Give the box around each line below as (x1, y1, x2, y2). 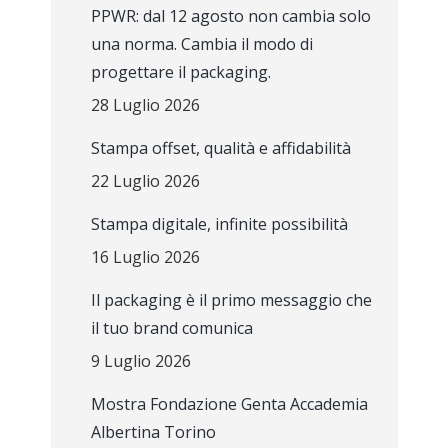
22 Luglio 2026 (90, 170, 200, 192)
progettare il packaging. (90, 61, 271, 83)
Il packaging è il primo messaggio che (90, 289, 372, 311)
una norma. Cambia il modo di (90, 33, 313, 55)
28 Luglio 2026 (90, 94, 200, 116)
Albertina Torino (90, 421, 216, 443)
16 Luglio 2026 (90, 246, 200, 268)
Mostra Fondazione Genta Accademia (90, 393, 368, 415)
